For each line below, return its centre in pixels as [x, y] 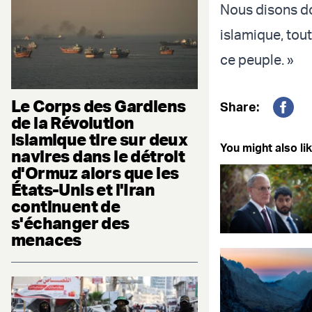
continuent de [66, 206]
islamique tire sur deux [100, 140]
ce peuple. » [257, 60]
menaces [46, 240]
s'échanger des [70, 223]
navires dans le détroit [98, 156]
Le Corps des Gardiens [99, 106]
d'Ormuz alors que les [95, 173]
